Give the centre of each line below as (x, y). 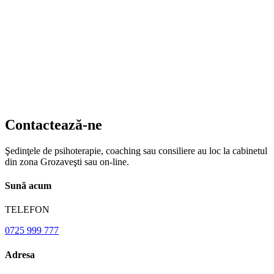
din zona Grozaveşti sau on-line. (67, 161)
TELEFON (27, 210)
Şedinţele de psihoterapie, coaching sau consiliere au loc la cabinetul (136, 150)
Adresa (20, 254)
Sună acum (28, 186)
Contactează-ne (54, 125)
